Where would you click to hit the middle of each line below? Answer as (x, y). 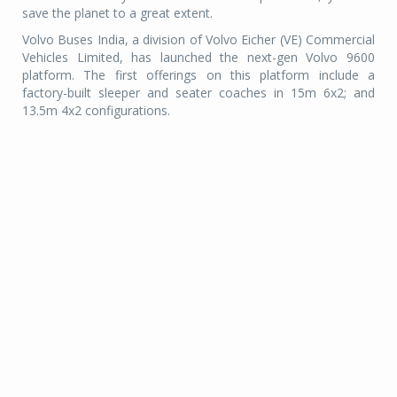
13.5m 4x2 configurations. (96, 110)
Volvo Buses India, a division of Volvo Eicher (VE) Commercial (198, 39)
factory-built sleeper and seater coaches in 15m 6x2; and (198, 92)
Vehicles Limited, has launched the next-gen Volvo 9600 (198, 57)
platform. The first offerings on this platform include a (198, 74)
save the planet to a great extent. (117, 12)
